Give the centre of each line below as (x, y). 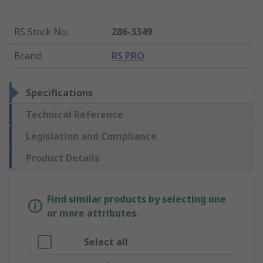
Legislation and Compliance (91, 136)
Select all (106, 242)
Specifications (59, 93)
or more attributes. (93, 213)
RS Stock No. (41, 32)
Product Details (63, 158)
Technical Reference (75, 115)
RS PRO (128, 56)
